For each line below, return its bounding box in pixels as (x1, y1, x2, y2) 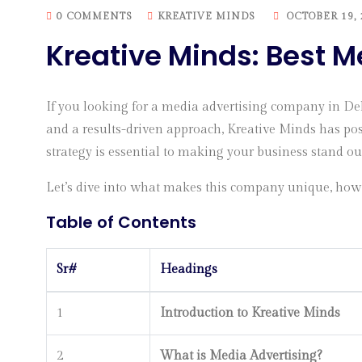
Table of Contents (46, 211, 196, 234)
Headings (160, 262, 217, 277)
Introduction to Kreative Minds (160, 305, 340, 321)
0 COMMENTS (57, 11, 133, 22)
